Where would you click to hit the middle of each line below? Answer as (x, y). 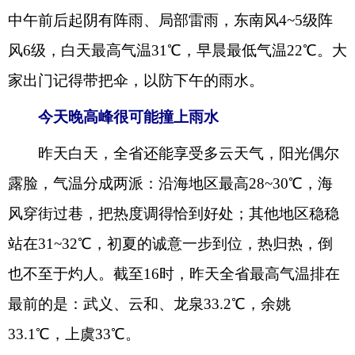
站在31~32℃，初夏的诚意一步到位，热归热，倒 (170, 244)
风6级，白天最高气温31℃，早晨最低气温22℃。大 (177, 50)
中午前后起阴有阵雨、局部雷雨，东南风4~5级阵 (170, 20)
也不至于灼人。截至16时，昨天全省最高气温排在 (174, 274)
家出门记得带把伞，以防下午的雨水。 (136, 80)
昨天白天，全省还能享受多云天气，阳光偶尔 (174, 153)
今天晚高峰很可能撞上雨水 (113, 117)
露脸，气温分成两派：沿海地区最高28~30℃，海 (170, 183)
